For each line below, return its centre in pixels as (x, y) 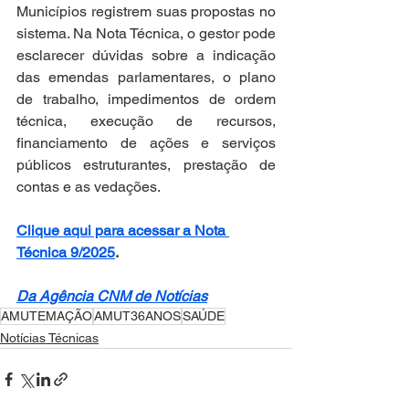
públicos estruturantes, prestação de (146, 165)
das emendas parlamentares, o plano (146, 77)
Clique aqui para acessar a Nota (123, 231)
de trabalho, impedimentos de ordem (146, 99)
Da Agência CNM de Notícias (112, 296)
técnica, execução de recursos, (146, 121)
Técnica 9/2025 (66, 252)
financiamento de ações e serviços (146, 143)
